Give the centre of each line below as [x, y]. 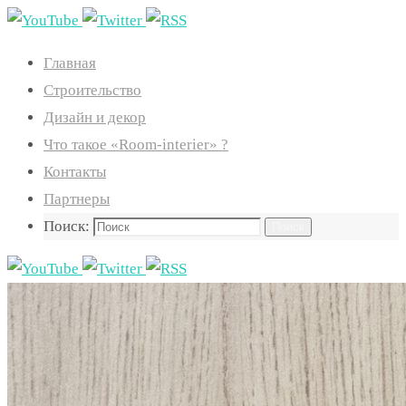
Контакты [75, 172]
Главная [70, 63]
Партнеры [77, 199]
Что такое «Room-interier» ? [136, 145]
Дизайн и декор [95, 117]
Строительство [92, 90]
